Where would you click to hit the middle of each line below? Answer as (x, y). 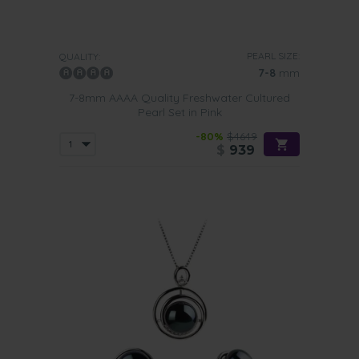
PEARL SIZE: (273, 56)
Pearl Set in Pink (179, 112)
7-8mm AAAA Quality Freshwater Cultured (179, 98)
